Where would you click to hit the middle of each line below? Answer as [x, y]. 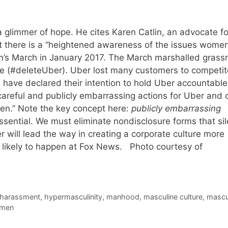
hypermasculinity [74, 196]
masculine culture [173, 196]
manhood [123, 196]
